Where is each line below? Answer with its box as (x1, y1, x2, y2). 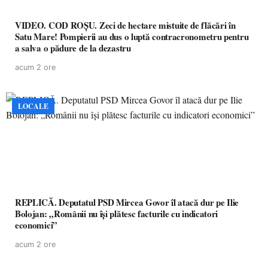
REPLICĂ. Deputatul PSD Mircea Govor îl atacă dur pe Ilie (15, 196, 239, 209)
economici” (15, 218, 57, 232)
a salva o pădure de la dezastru (15, 41, 131, 54)
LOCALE (18, 101, 48, 111)
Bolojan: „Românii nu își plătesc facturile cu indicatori (15, 207, 218, 220)
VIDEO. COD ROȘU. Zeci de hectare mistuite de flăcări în (15, 19, 99, 32)
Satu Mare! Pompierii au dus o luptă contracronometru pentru (15, 30, 249, 43)
